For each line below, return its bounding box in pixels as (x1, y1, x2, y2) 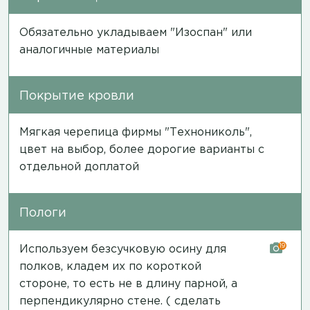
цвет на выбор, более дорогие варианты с (19, 144, 264, 155)
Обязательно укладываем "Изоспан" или (19, 27, 252, 38)
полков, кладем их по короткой (19, 261, 201, 272)
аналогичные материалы (19, 44, 159, 55)
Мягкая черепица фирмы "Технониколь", (19, 127, 252, 138)
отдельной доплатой (19, 161, 139, 172)
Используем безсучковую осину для (19, 244, 226, 255)
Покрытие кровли (19, 90, 134, 102)
